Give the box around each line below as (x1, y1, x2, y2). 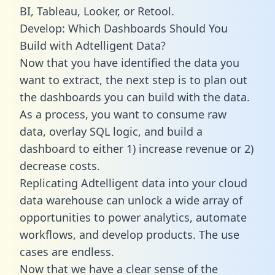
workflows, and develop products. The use (20, 227, 239, 242)
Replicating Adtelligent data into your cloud (20, 175, 247, 190)
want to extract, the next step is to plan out (20, 72, 247, 87)
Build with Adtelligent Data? (20, 37, 166, 53)
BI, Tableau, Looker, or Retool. (20, 3, 174, 18)
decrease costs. (20, 158, 100, 173)
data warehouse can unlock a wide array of (20, 192, 242, 207)
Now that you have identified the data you (20, 55, 239, 70)
